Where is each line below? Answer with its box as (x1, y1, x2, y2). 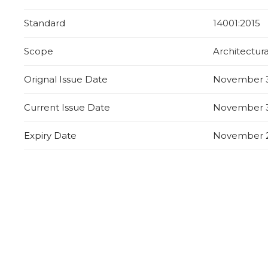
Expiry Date (24, 130, 77, 142)
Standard (24, 17, 65, 29)
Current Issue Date (24, 102, 110, 114)
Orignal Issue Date (24, 74, 108, 86)
